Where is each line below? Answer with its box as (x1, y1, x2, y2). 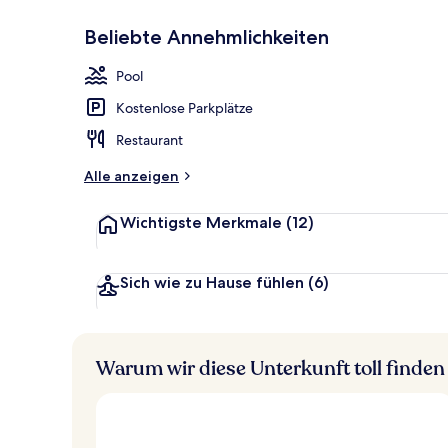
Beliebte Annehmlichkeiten (84, 24, 329, 49)
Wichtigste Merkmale (120, 212, 282, 232)
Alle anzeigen (84, 166, 179, 185)
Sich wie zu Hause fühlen (120, 272, 304, 292)
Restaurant (116, 130, 183, 149)
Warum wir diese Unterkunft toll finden (96, 354, 445, 382)
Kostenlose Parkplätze (116, 98, 253, 117)
